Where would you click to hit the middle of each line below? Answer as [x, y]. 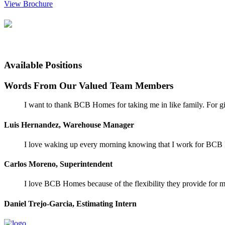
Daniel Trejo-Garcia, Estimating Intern [70, 203]
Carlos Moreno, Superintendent [58, 164]
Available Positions [43, 65]
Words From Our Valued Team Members [89, 85]
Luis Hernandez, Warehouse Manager [69, 125]
